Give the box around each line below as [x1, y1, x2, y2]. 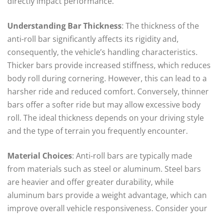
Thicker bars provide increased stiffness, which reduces [7, 60, 211, 71]
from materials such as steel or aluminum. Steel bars [7, 163, 201, 175]
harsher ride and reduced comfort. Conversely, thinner [7, 86, 209, 97]
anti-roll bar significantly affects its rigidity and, [7, 34, 179, 45]
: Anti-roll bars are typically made [72, 150, 192, 162]
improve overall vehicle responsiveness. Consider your [7, 203, 207, 214]
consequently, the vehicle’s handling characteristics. [7, 47, 198, 58]
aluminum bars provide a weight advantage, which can [7, 190, 207, 201]
